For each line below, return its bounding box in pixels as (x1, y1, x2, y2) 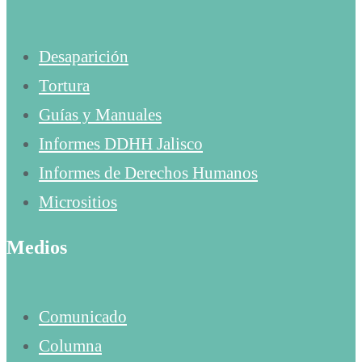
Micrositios (39, 192, 117, 213)
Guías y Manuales (39, 105, 162, 125)
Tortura (39, 76, 90, 96)
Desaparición (39, 47, 128, 67)
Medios (6, 237, 67, 259)
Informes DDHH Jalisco (39, 134, 203, 154)
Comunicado (39, 307, 127, 327)
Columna (39, 336, 102, 356)
